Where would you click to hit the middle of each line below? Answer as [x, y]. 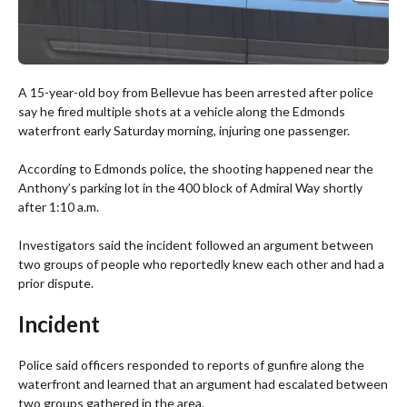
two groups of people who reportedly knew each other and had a [201, 264]
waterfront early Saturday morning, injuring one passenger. [184, 131]
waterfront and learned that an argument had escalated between [203, 384]
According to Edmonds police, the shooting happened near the [196, 169]
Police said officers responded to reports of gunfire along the [191, 365]
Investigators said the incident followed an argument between [196, 245]
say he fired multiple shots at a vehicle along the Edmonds [182, 112]
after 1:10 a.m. [59, 207]
